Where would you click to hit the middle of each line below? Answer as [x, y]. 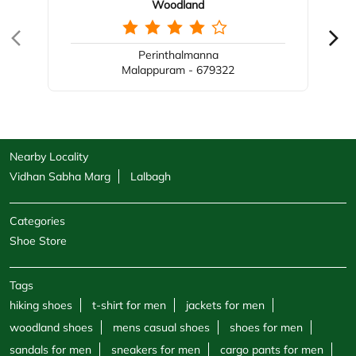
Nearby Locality [49, 157]
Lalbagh [151, 177]
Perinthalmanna [178, 55]
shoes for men [266, 328]
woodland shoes [51, 328]
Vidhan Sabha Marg [60, 177]
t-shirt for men [129, 306]
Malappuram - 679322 [178, 70]
